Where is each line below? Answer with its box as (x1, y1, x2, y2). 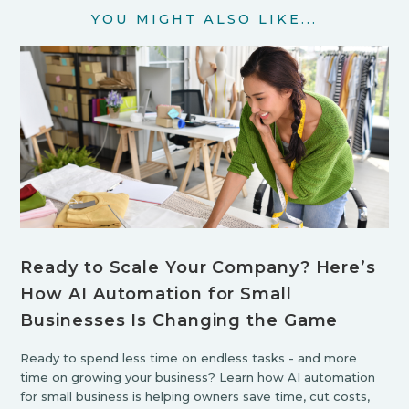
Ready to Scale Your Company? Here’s (20, 257, 376, 278)
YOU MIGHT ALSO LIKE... (91, 10, 318, 27)
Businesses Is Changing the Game (20, 309, 339, 330)
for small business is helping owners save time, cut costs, (20, 388, 371, 404)
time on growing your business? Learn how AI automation (20, 369, 376, 384)
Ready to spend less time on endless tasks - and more (20, 350, 358, 365)
